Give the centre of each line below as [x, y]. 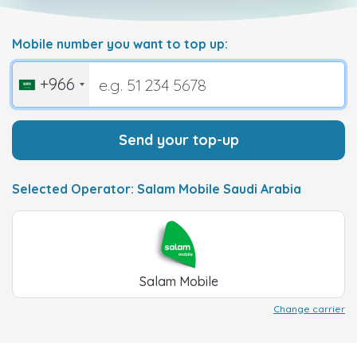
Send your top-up [178, 140]
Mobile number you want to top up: [120, 44]
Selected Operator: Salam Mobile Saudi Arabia [157, 189]
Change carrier [309, 309]
